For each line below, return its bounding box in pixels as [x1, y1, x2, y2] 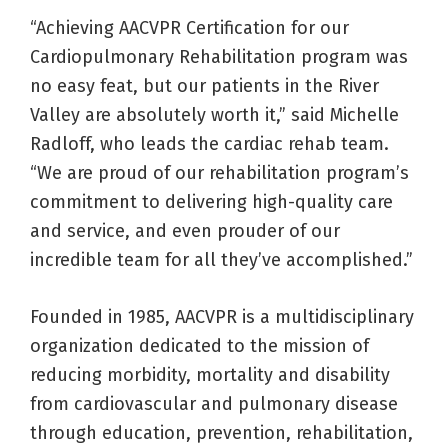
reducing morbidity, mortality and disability [30, 364, 390, 387]
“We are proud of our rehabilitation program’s [30, 162, 409, 185]
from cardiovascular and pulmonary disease [30, 393, 398, 416]
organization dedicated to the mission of [30, 335, 369, 358]
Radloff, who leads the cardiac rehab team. [30, 133, 389, 156]
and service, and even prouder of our [30, 220, 340, 243]
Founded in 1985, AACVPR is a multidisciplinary [30, 306, 414, 329]
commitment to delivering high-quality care [30, 191, 393, 214]
